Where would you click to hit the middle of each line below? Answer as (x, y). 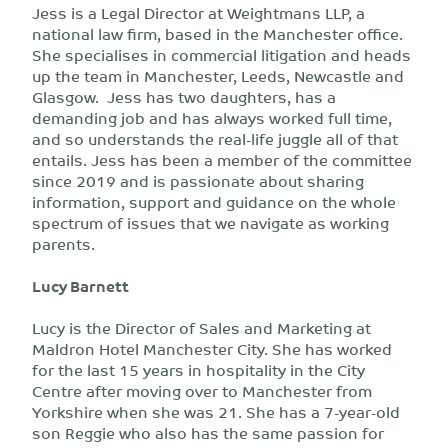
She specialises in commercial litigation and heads (221, 54)
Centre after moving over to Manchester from (202, 390)
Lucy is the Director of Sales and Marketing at (201, 327)
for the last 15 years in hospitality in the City (198, 369)
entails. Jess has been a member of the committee (222, 159)
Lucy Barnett (80, 285)
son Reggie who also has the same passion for (208, 432)
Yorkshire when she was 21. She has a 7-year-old (216, 411)
